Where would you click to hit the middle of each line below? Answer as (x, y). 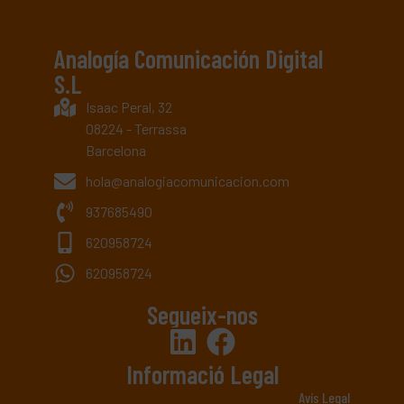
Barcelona (116, 150)
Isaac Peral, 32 (129, 106)
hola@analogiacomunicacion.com (188, 180)
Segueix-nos (202, 314)
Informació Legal (202, 374)
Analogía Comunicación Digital (188, 58)
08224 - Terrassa (136, 128)
